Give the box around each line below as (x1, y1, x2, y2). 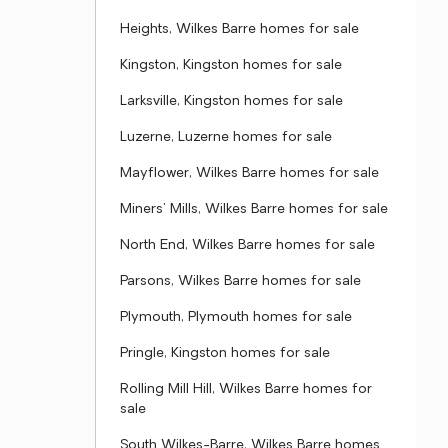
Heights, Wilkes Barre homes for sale (120, 22, 359, 37)
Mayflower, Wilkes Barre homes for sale (120, 166, 379, 181)
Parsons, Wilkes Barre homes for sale (120, 274, 361, 289)
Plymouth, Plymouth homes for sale (120, 310, 352, 325)
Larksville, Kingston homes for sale (120, 94, 343, 109)
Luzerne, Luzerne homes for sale (120, 130, 332, 145)
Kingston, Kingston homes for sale (120, 58, 342, 73)
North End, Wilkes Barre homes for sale (120, 238, 375, 253)
